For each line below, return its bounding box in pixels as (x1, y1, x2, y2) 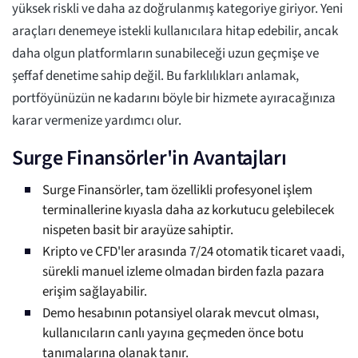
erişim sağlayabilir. (42, 282, 147, 302)
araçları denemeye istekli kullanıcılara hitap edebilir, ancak (12, 22, 338, 42)
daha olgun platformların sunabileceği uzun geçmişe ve (12, 44, 319, 64)
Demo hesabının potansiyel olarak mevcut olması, (42, 304, 319, 324)
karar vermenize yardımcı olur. (12, 111, 181, 131)
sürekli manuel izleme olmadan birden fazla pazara (42, 262, 324, 282)
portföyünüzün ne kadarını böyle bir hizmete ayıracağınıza (12, 89, 336, 109)
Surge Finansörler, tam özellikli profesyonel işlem (42, 181, 312, 201)
